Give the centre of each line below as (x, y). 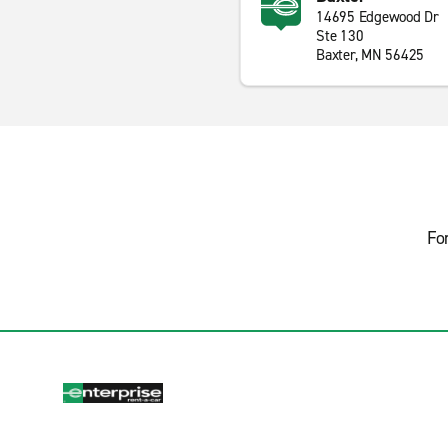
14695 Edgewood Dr (377, 17)
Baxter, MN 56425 (370, 55)
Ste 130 (340, 36)
